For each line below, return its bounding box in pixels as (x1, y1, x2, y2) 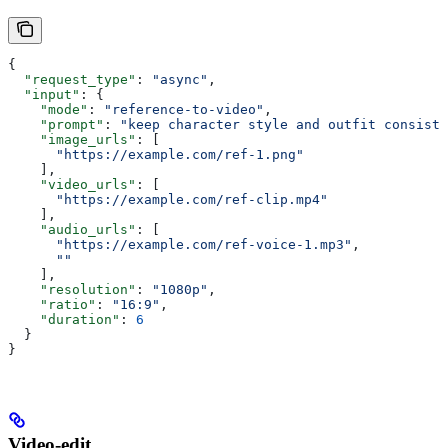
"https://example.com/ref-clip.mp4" (8, 192, 328, 208)
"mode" (8, 102, 88, 118)
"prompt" (8, 117, 104, 133)
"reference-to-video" (104, 102, 264, 118)
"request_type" (8, 72, 136, 88)
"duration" (8, 312, 120, 328)
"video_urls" (8, 177, 136, 193)
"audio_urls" (8, 222, 136, 238)
